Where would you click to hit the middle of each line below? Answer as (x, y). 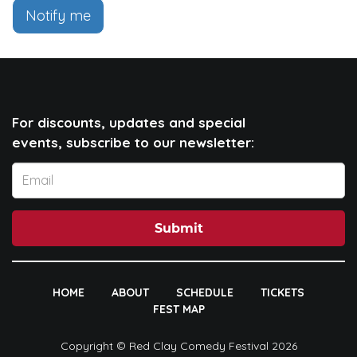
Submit (178, 229)
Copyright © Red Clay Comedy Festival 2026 (178, 346)
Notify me (58, 15)
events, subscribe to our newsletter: (133, 142)
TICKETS (282, 292)
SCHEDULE (205, 292)
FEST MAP (178, 309)
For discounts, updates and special (129, 122)
